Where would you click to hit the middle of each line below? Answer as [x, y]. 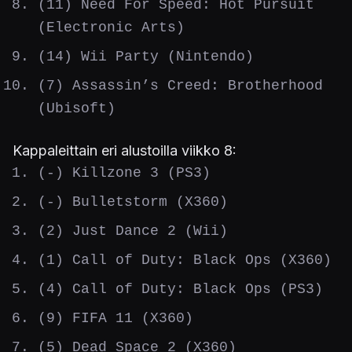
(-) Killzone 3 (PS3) [124, 172]
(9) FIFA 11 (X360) [115, 318]
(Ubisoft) [77, 108]
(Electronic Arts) [111, 27]
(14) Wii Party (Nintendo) [146, 56]
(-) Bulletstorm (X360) [133, 202]
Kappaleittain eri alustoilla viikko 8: [125, 150]
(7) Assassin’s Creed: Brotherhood [180, 85]
